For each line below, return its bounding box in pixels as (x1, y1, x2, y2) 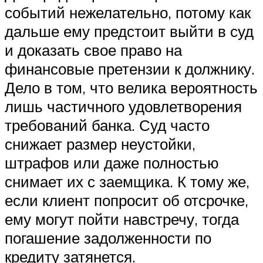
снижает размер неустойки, (5, 134, 195, 153)
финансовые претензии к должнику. (5, 59, 255, 78)
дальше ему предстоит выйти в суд (5, 21, 254, 41)
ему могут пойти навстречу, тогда (5, 209, 239, 228)
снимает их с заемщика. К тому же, (5, 171, 249, 191)
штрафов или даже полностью (5, 153, 219, 172)
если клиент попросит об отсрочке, (5, 190, 248, 210)
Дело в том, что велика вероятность (5, 77, 258, 97)
